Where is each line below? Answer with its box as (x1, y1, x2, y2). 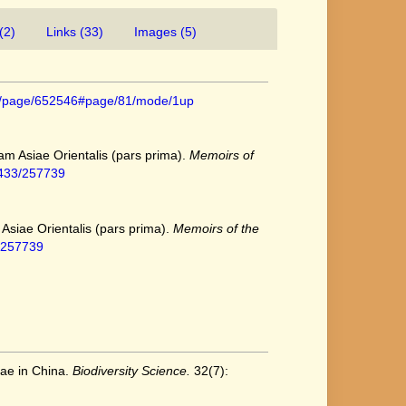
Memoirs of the (173, 220, 259, 236)
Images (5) (134, 24, 197, 39)
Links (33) (46, 24, 103, 39)
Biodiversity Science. (72, 362, 190, 378)
